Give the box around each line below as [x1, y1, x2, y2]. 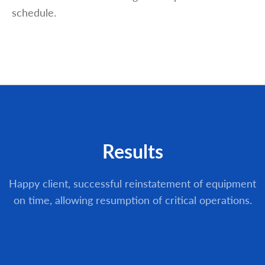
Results [102, 137, 163, 165]
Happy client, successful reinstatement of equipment [9, 176, 256, 191]
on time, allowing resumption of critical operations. [13, 192, 252, 208]
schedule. [12, 4, 56, 20]
